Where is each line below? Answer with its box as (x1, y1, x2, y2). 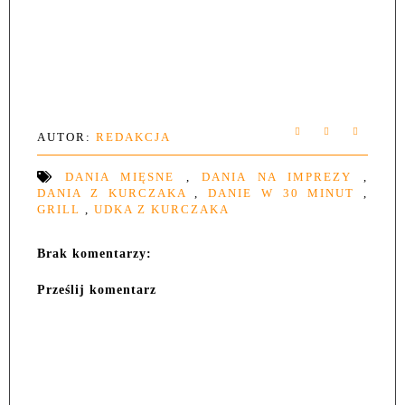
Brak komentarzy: (37, 247, 152, 261)
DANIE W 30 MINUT (208, 186, 363, 201)
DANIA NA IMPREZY (202, 170, 364, 184)
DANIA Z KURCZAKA (37, 186, 195, 201)
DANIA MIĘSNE (64, 170, 186, 184)
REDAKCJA (96, 130, 171, 145)
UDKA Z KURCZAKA (94, 202, 230, 217)
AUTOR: (37, 130, 96, 145)
